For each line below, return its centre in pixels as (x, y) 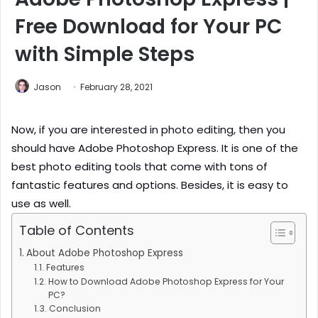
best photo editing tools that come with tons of (139, 167)
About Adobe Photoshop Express (104, 253)
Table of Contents (77, 230)
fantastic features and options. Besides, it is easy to (150, 185)
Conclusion (75, 309)
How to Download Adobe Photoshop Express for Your (166, 282)
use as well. (41, 204)
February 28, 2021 (116, 87)
